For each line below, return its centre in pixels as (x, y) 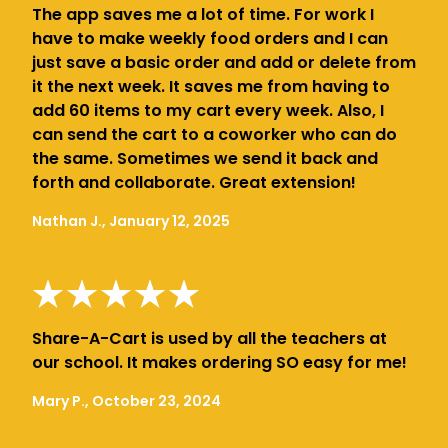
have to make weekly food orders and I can (210, 38)
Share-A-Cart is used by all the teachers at (209, 338)
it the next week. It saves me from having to (211, 86)
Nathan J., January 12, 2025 (131, 220)
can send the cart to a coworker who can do (214, 134)
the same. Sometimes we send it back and (205, 158)
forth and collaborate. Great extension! (194, 182)
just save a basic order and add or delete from (224, 62)
